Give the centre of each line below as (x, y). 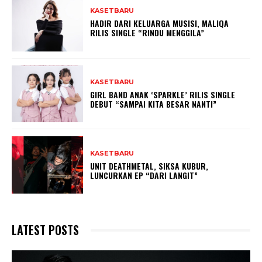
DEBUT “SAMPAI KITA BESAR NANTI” (154, 104)
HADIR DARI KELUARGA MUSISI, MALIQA (160, 23)
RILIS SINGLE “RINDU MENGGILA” (147, 33)
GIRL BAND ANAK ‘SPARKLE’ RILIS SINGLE (163, 95)
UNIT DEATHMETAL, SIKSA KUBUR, (149, 166)
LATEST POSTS (45, 230)
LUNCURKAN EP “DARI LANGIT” (144, 175)
